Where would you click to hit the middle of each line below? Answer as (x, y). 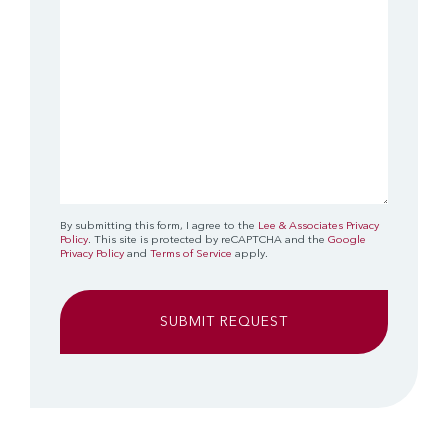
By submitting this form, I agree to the (159, 226)
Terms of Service (192, 254)
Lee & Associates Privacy (318, 226)
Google (347, 240)
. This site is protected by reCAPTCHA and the (208, 240)
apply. (251, 254)
